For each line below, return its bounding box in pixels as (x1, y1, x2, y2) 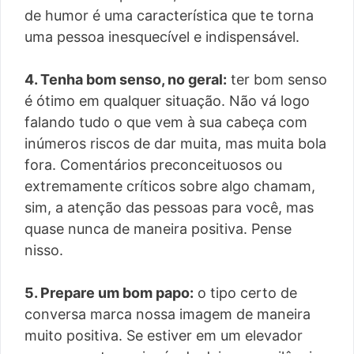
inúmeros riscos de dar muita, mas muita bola (24, 134, 326, 152)
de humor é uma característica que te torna (24, 6, 314, 24)
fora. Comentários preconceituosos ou (24, 156, 282, 173)
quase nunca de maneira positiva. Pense (24, 220, 292, 237)
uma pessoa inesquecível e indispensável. (24, 28, 299, 45)
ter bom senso (227, 70, 327, 88)
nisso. (24, 241, 63, 258)
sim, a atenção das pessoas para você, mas (24, 198, 314, 216)
